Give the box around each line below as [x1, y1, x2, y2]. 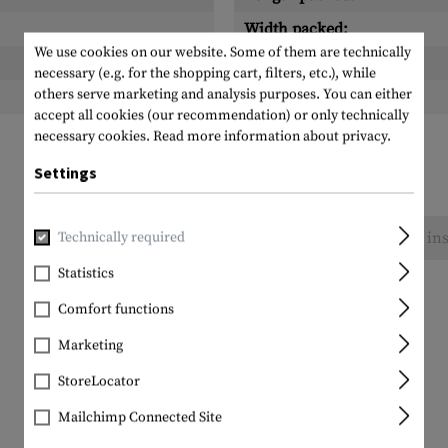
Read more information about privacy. [153, 127, 391, 146]
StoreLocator [58, 372, 140, 391]
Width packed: [244, 19, 348, 39]
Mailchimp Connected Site [58, 408, 222, 427]
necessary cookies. [34, 127, 153, 146]
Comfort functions [58, 300, 174, 319]
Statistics [58, 264, 114, 283]
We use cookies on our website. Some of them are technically [34, 43, 411, 62]
